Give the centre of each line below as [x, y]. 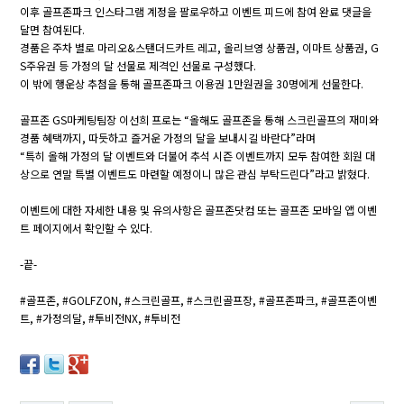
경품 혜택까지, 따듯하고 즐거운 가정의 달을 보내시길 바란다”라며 [168, 137]
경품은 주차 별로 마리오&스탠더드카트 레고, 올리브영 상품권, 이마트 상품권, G [200, 47]
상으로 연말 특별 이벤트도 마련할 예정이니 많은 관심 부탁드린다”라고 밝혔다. [195, 173]
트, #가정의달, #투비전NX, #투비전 [101, 317]
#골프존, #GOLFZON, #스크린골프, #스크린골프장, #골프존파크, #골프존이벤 [199, 299]
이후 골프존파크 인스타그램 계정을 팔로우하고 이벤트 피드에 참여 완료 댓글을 [196, 11]
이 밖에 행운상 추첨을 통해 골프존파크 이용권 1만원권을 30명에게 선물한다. [193, 83]
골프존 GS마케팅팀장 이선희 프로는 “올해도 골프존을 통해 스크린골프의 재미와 [200, 119]
